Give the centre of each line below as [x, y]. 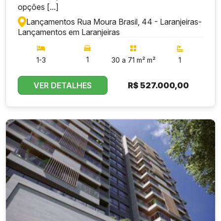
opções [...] [38, 7]
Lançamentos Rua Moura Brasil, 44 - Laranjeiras [112, 22]
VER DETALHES [63, 86]
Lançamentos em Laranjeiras [69, 32]
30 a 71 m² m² [134, 60]
